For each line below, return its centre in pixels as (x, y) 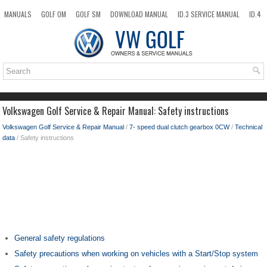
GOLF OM (54, 14)
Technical (249, 127)
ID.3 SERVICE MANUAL (209, 14)
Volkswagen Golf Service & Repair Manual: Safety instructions (116, 111)
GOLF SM (88, 14)
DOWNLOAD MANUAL (139, 14)
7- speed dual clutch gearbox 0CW (179, 127)
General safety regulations (60, 238)
